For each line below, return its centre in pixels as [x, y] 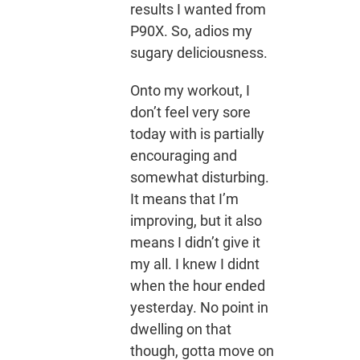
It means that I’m [184, 199]
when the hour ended [197, 286]
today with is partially [197, 134]
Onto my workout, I [190, 91]
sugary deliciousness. [198, 53]
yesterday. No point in [199, 308]
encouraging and [183, 156]
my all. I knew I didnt [194, 264]
